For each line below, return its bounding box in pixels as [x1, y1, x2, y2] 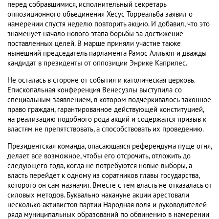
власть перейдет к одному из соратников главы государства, [7, 171, 199, 180]
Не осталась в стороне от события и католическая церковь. [7, 76, 195, 85]
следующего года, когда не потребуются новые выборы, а [7, 161, 192, 171]
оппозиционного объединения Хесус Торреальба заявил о [7, 10, 193, 19]
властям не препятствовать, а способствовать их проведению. [7, 125, 204, 134]
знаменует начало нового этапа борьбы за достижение [7, 29, 183, 39]
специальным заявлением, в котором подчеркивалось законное [7, 95, 211, 105]
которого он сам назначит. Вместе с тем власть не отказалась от [7, 181, 212, 190]
